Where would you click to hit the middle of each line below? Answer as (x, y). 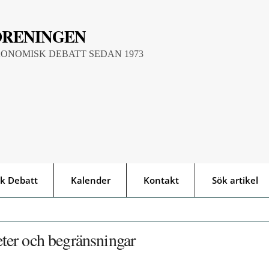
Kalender (91, 180)
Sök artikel (235, 180)
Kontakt (161, 180)
